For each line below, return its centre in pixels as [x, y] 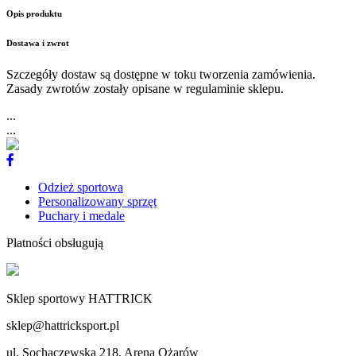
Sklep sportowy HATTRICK [79, 299]
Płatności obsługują [55, 243]
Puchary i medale [81, 216]
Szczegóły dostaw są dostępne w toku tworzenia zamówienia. [161, 75]
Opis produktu [34, 14]
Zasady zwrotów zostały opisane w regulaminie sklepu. [145, 89]
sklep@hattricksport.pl [63, 326]
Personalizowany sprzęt [97, 202]
